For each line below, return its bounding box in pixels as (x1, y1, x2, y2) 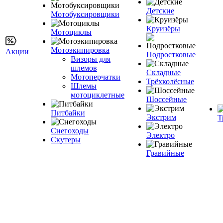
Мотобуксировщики (51, 10, 119, 18)
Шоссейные (146, 95, 187, 104)
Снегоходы (51, 126, 89, 135)
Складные (146, 68, 181, 77)
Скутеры (51, 135, 81, 144)
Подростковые (146, 50, 196, 59)
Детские (146, 6, 174, 15)
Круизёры (146, 24, 180, 33)
